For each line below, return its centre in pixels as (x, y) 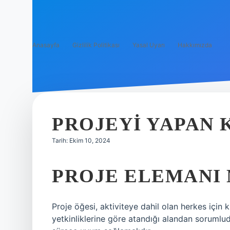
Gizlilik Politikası (96, 45)
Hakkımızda (195, 45)
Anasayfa (46, 45)
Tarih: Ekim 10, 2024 (81, 140)
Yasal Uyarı (149, 45)
